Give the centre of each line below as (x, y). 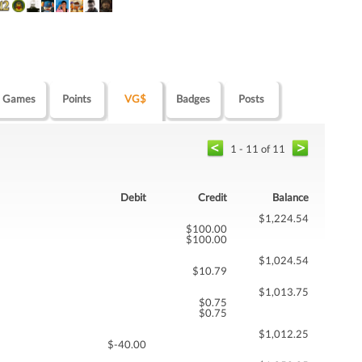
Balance (290, 198)
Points (77, 99)
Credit (213, 198)
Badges (194, 99)
